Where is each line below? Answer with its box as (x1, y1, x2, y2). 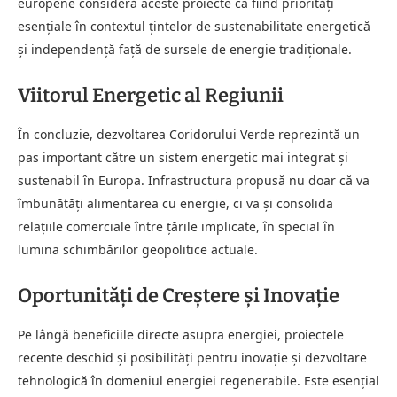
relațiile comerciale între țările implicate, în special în (18, 217, 335, 235)
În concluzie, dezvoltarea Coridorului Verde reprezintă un (18, 125, 360, 143)
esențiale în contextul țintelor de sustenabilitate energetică (18, 17, 370, 35)
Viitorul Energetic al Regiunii (18, 82, 284, 107)
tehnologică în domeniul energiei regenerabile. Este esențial (18, 371, 379, 389)
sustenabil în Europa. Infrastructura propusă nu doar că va (18, 171, 370, 189)
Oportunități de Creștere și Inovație (18, 283, 339, 307)
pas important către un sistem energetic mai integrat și (18, 148, 348, 166)
